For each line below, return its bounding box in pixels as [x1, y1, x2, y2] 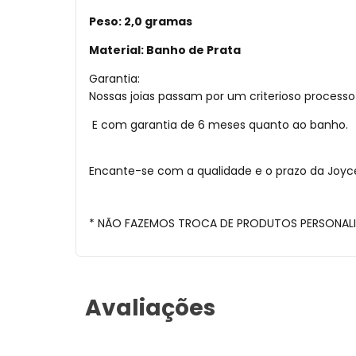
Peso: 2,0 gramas [89, 14, 192, 30]
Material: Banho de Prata [89, 42, 241, 59]
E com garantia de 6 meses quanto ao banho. [89, 117, 348, 133]
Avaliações [85, 292, 215, 324]
